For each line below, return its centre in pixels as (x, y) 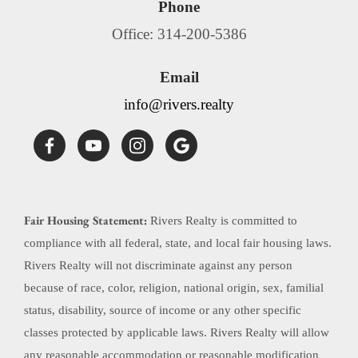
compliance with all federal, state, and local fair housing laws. (178, 243)
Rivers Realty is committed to (222, 221)
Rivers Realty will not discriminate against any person (158, 266)
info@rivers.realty (179, 105)
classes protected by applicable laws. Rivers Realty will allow (177, 333)
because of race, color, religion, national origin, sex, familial (174, 288)
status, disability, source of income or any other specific (163, 310)
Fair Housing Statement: (86, 221)
